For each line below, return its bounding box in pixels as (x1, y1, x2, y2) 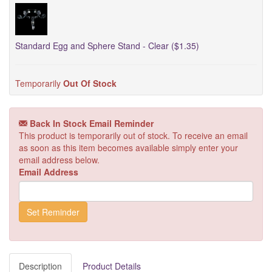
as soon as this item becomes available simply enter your (19, 141, 238, 154)
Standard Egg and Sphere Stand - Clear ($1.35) (15, 39, 199, 52)
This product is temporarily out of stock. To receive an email (19, 129, 248, 141)
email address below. (19, 154, 100, 166)
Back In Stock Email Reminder (27, 117, 154, 129)
